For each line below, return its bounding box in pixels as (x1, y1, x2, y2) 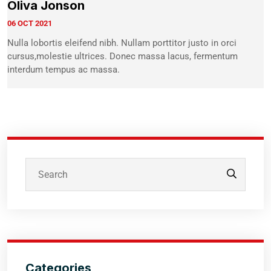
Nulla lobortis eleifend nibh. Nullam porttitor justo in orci (7, 37, 237, 48)
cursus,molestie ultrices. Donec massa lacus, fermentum (7, 50, 238, 62)
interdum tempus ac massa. (7, 64, 120, 75)
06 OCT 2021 (7, 18, 52, 28)
